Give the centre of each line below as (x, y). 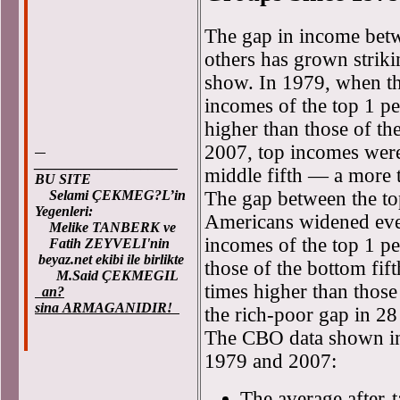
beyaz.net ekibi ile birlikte (109, 259)
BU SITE (63, 179)
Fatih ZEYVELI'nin (102, 243)
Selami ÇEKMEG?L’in (110, 195)
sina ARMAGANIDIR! (107, 308)
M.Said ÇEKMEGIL (108, 275)
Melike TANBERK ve (107, 227)
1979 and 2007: (271, 361)
